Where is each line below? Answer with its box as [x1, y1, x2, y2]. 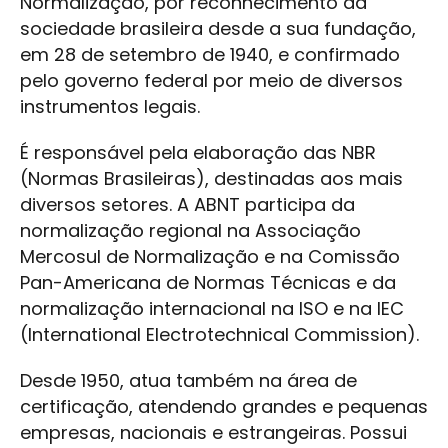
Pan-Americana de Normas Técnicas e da [20, 270, 396, 296]
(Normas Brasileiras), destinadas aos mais [20, 166, 403, 192]
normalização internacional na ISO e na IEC [20, 296, 404, 322]
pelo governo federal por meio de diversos [20, 68, 403, 94]
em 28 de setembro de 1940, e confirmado [20, 42, 400, 68]
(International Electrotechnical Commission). [20, 322, 419, 348]
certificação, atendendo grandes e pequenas [20, 394, 428, 420]
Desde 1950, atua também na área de [20, 368, 357, 394]
